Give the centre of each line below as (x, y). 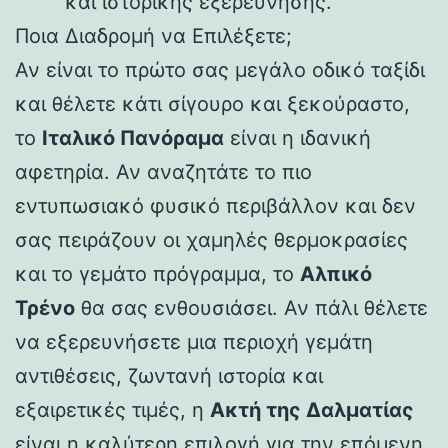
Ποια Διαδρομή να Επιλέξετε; (153, 35)
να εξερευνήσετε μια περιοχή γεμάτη (194, 341)
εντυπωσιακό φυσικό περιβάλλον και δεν (215, 205)
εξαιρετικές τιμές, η (112, 409)
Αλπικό (336, 273)
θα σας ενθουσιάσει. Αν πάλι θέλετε (251, 307)
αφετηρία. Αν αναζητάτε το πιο (163, 171)
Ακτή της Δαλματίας (312, 409)
